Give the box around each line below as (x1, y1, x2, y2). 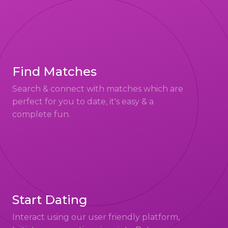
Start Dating (12, 192, 88, 207)
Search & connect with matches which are (12, 84, 183, 94)
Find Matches (12, 64, 97, 79)
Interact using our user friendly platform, (12, 212, 180, 222)
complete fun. (12, 109, 70, 119)
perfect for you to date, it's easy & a (12, 97, 154, 106)
